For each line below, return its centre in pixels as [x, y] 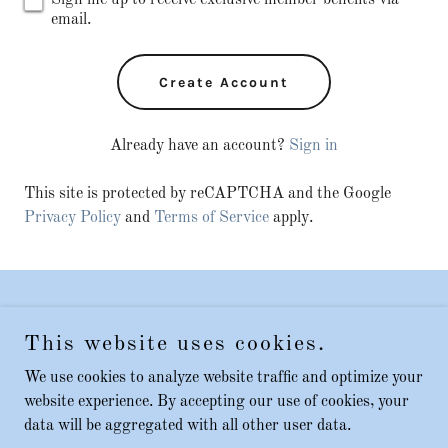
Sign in [313, 146]
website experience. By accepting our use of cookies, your [216, 402]
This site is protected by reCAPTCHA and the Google [207, 194]
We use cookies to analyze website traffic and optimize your [223, 378]
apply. [291, 218]
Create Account [224, 82]
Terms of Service [211, 218]
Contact [224, 367]
